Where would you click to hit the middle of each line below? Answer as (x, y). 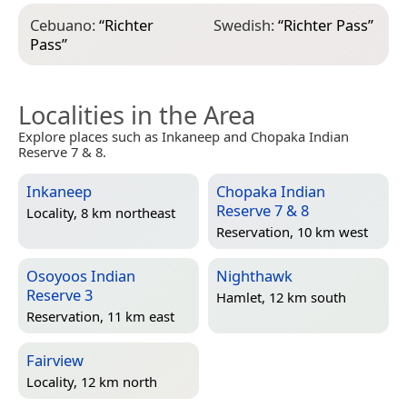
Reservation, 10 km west (292, 231)
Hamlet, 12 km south (281, 297)
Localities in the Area (137, 115)
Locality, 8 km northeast (101, 212)
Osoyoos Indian (81, 276)
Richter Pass (325, 25)
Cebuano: (65, 25)
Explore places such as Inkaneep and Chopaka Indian (184, 137)
